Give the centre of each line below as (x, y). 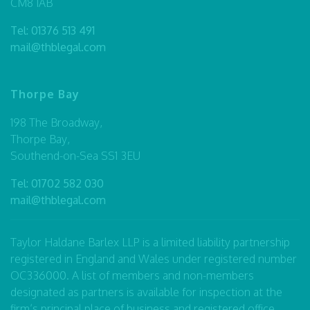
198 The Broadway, (56, 122)
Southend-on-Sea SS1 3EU (75, 155)
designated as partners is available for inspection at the (146, 292)
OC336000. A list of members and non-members (132, 275)
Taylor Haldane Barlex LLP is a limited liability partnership (150, 242)
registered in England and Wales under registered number (154, 258)
